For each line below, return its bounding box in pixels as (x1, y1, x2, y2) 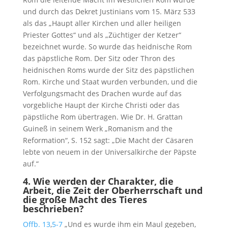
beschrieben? (22, 203, 84, 215)
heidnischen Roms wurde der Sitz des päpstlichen (22, 65, 194, 75)
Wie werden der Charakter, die (33, 175, 174, 188)
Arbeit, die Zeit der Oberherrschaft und (22, 184, 203, 197)
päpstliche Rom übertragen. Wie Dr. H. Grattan (22, 112, 183, 122)
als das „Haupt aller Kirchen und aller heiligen (22, 18, 181, 28)
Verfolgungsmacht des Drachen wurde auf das (22, 89, 182, 99)
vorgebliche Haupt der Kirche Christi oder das (22, 100, 180, 110)
